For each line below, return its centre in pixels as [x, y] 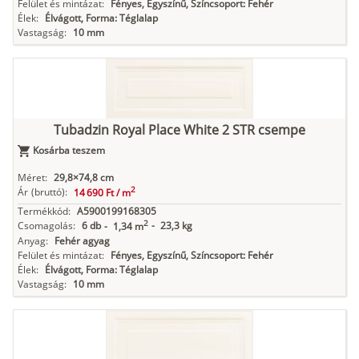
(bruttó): [49, 192]
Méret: [32, 178]
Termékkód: [44, 212]
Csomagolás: [46, 226]
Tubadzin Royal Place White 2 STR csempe [179, 130]
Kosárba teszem [69, 151]
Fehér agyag [82, 241]
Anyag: [33, 241]
